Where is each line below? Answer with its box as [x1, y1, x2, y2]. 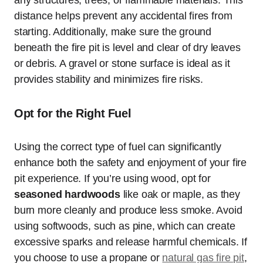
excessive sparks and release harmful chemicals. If [14, 236, 248, 248]
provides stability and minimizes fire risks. [14, 73, 204, 86]
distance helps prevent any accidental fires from [14, 10, 232, 22]
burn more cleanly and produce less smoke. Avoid [14, 204, 242, 217]
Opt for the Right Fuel [14, 107, 131, 120]
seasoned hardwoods [14, 188, 120, 201]
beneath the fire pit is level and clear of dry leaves [14, 42, 241, 54]
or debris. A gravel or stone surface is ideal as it [14, 58, 230, 70]
